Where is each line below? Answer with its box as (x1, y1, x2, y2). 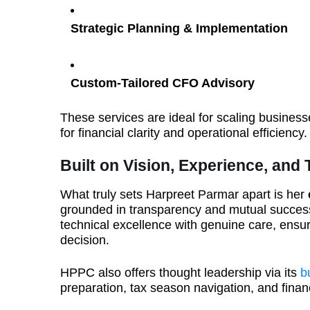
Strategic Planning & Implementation (71, 21, 288, 35)
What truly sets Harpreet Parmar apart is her (60, 188, 308, 201)
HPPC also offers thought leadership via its (60, 266, 300, 280)
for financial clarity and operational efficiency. (60, 126, 307, 140)
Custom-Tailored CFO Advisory (71, 76, 255, 90)
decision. (60, 233, 109, 247)
